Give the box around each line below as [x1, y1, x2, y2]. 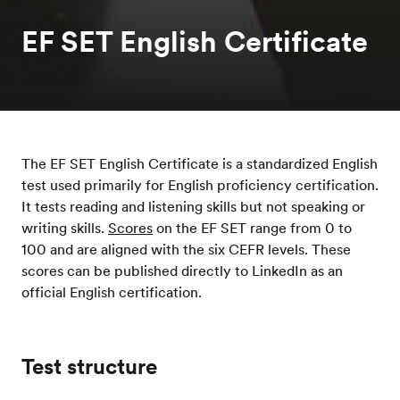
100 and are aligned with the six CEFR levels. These [21, 238, 351, 259]
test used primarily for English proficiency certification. [21, 174, 379, 195]
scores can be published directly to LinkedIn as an [21, 260, 343, 280]
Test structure [21, 351, 157, 381]
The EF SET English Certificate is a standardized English [21, 153, 378, 173]
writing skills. [21, 217, 108, 237]
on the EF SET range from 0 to [153, 217, 352, 237]
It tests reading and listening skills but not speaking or [21, 196, 365, 216]
